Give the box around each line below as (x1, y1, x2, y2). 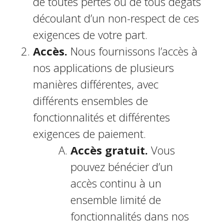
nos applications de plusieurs (32, 60, 174, 75)
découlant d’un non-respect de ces (32, 10, 199, 25)
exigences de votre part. (32, 27, 147, 42)
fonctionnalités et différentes (32, 109, 170, 124)
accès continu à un (70, 175, 161, 190)
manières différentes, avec (32, 76, 158, 91)
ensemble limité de (70, 192, 161, 207)
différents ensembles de (32, 93, 148, 108)
